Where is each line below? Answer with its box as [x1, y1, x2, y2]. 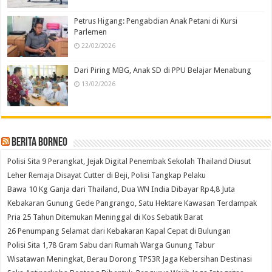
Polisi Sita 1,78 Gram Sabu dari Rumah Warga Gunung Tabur [7, 240, 216, 250]
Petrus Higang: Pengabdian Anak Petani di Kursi [74, 16, 238, 26]
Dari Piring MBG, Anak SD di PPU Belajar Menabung [74, 66, 252, 75]
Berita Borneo [12, 137, 68, 149]
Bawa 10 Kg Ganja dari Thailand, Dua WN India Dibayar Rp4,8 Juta [7, 185, 236, 194]
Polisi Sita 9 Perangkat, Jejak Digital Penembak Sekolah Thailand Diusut [7, 157, 251, 166]
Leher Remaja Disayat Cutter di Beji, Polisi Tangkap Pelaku [7, 171, 206, 180]
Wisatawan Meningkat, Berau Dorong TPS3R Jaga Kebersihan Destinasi [7, 254, 253, 264]
